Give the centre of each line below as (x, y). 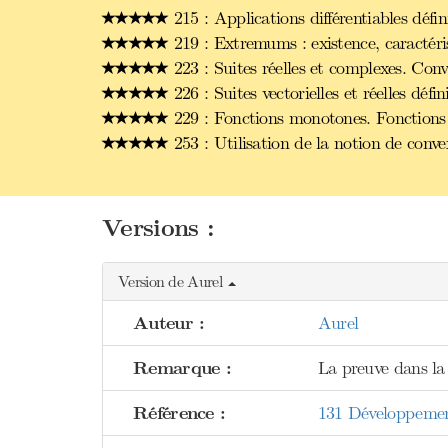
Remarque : (182, 368)
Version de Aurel (172, 281)
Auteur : (169, 323)
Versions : (158, 228)
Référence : (179, 413)
